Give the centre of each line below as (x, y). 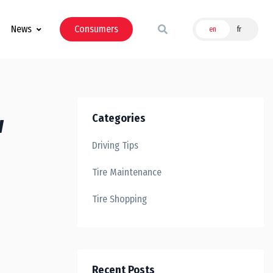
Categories (119, 118)
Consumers (96, 29)
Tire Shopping (119, 199)
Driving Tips (115, 145)
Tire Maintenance (127, 172)
